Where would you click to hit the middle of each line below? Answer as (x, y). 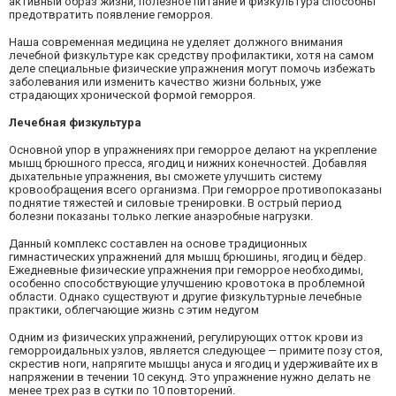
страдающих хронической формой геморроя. (132, 95)
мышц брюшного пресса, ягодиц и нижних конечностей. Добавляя (188, 163)
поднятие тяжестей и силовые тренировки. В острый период (175, 202)
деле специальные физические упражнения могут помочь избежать (192, 68)
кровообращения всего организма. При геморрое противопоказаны (195, 189)
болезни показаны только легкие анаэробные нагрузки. (161, 216)
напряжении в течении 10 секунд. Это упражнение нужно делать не (190, 377)
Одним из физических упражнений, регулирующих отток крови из (186, 337)
